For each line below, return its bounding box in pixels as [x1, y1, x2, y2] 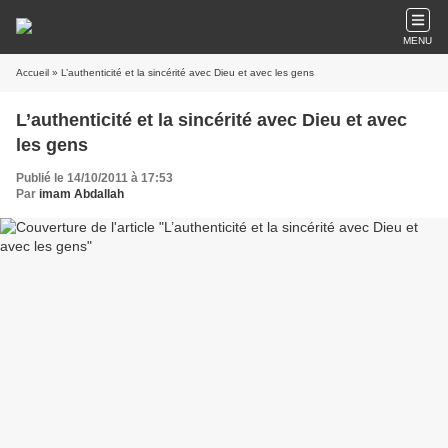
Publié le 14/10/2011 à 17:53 [16, 171, 173, 185]
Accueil [16, 67, 49, 78]
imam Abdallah [39, 187, 124, 201]
